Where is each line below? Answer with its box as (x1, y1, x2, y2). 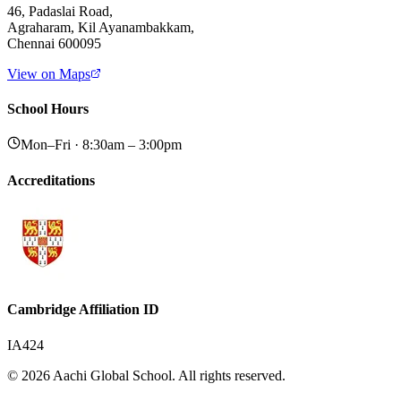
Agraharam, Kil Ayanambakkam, (7, 19, 194, 35)
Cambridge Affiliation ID (7, 302, 159, 318)
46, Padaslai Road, (7, 3, 113, 19)
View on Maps (7, 65, 90, 81)
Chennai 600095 (7, 35, 101, 51)
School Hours (7, 101, 89, 117)
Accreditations (7, 172, 95, 188)
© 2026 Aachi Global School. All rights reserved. (7, 367, 286, 383)
